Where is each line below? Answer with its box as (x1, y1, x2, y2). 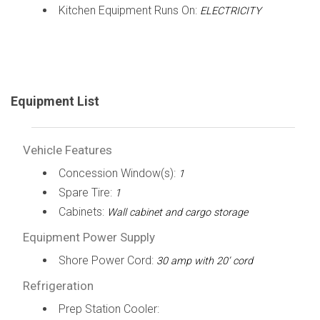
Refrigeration (22, 278, 94, 293)
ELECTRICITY (199, 4, 261, 17)
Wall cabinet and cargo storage (106, 206, 248, 219)
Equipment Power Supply (22, 229, 155, 244)
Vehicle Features (22, 142, 112, 157)
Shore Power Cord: (58, 253, 156, 267)
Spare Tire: (58, 185, 115, 199)
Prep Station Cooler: (58, 301, 159, 316)
